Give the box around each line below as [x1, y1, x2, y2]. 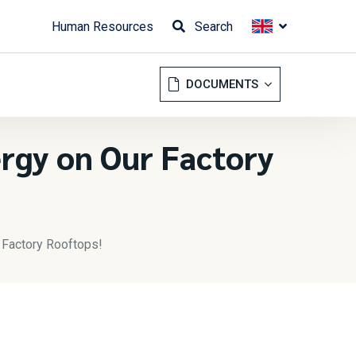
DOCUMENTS [185, 77, 258, 91]
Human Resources [51, 18, 153, 34]
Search [191, 18, 233, 34]
